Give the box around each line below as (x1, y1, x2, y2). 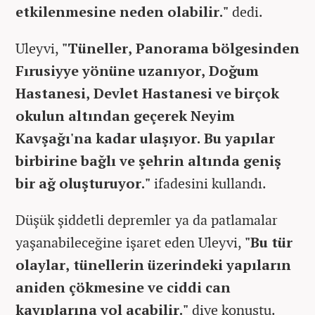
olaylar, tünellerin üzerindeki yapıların (15, 255, 291, 274)
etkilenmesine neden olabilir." (15, 1, 229, 21)
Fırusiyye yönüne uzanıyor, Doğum (15, 60, 259, 80)
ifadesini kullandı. (150, 173, 266, 193)
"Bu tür (245, 232, 292, 252)
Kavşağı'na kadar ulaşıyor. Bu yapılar (15, 128, 275, 148)
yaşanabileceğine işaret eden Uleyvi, (15, 232, 245, 252)
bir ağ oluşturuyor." (15, 173, 150, 193)
